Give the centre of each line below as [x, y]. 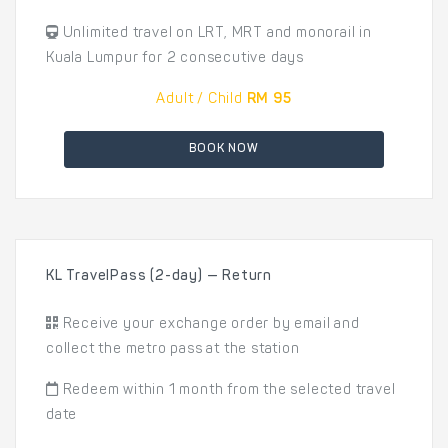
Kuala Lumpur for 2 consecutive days [175, 59]
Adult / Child [199, 100]
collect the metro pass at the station [173, 350]
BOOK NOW [224, 149]
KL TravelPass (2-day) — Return [159, 277]
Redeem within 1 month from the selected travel [227, 391]
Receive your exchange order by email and [209, 325]
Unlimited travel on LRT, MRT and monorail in [215, 34]
